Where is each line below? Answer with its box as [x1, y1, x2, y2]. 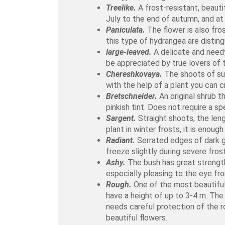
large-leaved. [106, 47, 152, 57]
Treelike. [106, 3, 137, 13]
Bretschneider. [106, 91, 158, 101]
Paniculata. [106, 25, 146, 35]
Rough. [106, 180, 132, 189]
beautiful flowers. [106, 213, 168, 222]
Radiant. [106, 136, 136, 145]
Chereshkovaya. [106, 69, 163, 79]
